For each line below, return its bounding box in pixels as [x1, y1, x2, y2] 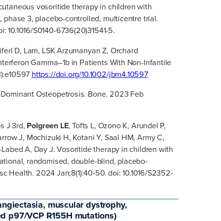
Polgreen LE [27, 120, 69, 131]
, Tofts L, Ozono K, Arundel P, [68, 120, 166, 131]
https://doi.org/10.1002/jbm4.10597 [32, 68, 148, 80]
